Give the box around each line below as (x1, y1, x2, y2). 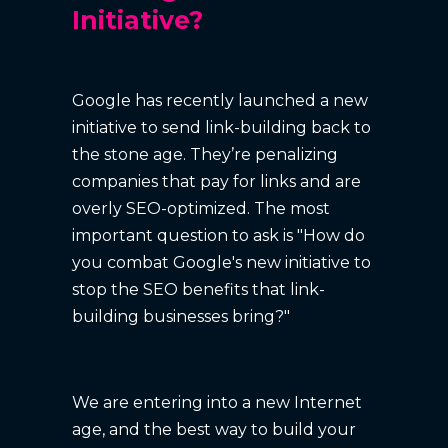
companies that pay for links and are (72, 171, 362, 191)
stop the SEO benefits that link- (72, 279, 326, 299)
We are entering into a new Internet (72, 392, 363, 412)
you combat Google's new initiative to (72, 252, 372, 272)
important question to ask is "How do (72, 225, 366, 245)
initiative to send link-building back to (72, 117, 372, 137)
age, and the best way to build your (72, 419, 357, 439)
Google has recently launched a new (72, 90, 369, 110)
